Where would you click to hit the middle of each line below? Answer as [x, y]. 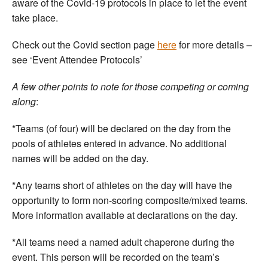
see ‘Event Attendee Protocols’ [77, 59]
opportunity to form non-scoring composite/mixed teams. [130, 200]
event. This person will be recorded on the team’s [116, 257]
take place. [35, 17]
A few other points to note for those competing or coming [130, 86]
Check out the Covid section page [85, 44]
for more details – [214, 44]
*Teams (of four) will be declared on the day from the [121, 128]
